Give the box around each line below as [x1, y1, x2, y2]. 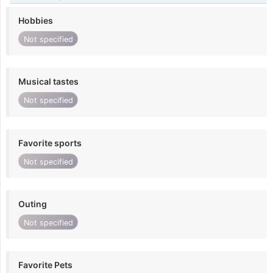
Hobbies [18, 15, 53, 26]
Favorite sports [18, 137, 82, 148]
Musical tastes [18, 76, 79, 87]
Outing [18, 199, 47, 210]
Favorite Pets [18, 260, 73, 271]
